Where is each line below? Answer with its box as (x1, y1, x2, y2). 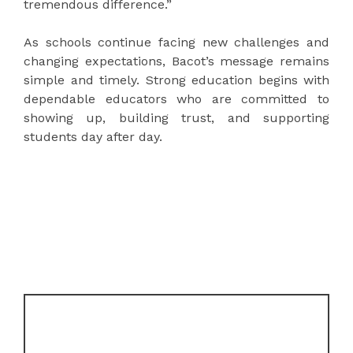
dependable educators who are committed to (24, 91, 329, 107)
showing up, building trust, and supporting (24, 110, 329, 126)
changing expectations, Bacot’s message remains (24, 54, 329, 69)
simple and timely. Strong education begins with (24, 72, 329, 88)
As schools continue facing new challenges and (24, 35, 329, 50)
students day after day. (24, 129, 166, 145)
